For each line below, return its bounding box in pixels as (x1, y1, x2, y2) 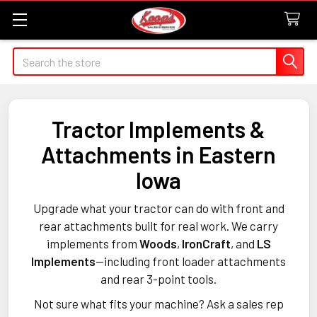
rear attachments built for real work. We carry (39, 219, 278, 233)
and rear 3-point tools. (100, 272, 217, 286)
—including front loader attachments (96, 254, 286, 268)
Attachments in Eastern (41, 141, 276, 168)
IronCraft (181, 236, 231, 250)
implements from (46, 236, 139, 250)
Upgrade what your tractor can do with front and (33, 201, 284, 215)
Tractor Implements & (52, 115, 265, 142)
